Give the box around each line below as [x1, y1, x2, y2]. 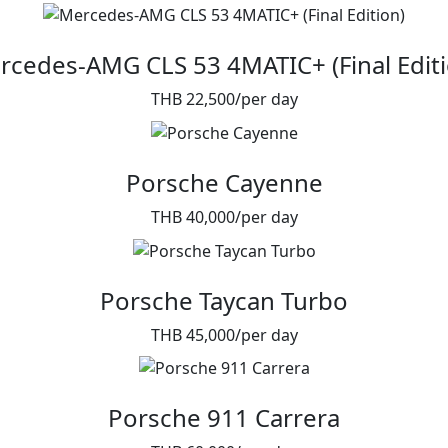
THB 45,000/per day [150, 323, 298, 346]
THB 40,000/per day [150, 205, 298, 228]
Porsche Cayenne [125, 165, 323, 199]
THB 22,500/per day [150, 88, 298, 111]
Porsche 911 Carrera [108, 401, 340, 435]
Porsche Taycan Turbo [100, 283, 348, 317]
